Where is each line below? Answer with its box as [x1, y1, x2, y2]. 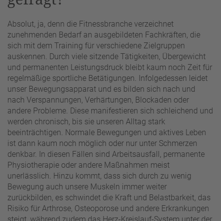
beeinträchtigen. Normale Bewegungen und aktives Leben [7, 128, 206, 138]
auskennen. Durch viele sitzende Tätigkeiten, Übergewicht [7, 52, 206, 62]
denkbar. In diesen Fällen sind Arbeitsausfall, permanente [7, 149, 205, 159]
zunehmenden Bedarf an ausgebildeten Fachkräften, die [7, 30, 200, 40]
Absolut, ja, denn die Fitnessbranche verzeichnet [7, 19, 174, 29]
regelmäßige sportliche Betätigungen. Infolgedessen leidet [7, 74, 208, 83]
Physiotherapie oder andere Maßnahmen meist [7, 160, 170, 170]
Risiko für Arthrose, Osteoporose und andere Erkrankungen [7, 204, 209, 214]
